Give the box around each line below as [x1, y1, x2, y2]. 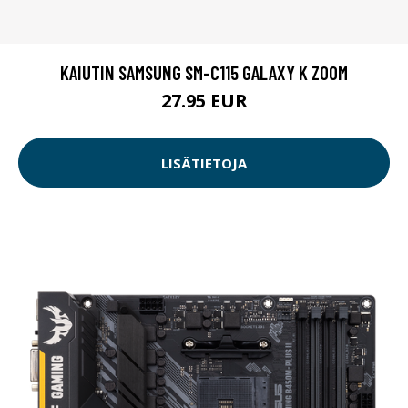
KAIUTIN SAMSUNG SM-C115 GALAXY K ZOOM [60, 61, 348, 85]
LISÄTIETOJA [161, 153, 247, 172]
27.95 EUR [160, 88, 248, 114]
